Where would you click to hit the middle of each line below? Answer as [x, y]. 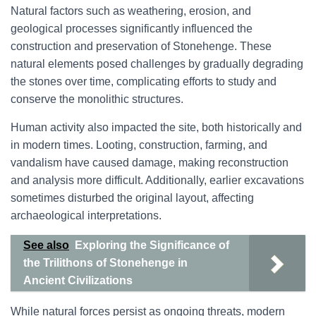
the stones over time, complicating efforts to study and [144, 81]
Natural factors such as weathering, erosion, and [131, 11]
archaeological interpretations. [86, 215]
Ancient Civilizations [78, 280]
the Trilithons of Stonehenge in [105, 263]
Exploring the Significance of [152, 245]
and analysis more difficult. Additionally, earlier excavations [157, 180]
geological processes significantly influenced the [132, 29]
